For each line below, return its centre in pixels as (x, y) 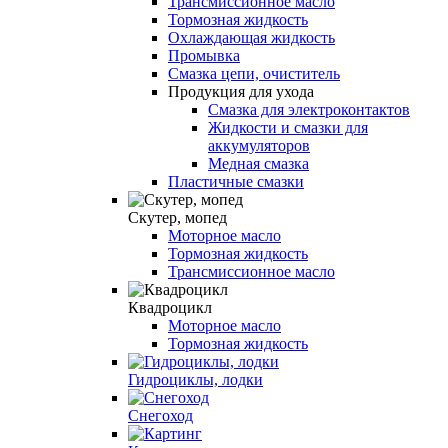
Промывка (204, 55)
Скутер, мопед (177, 217)
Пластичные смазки (236, 181)
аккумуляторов (259, 145)
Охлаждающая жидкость (251, 37)
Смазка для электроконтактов (309, 109)
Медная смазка (258, 163)
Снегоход (160, 415)
